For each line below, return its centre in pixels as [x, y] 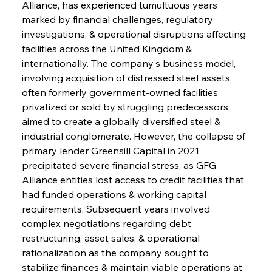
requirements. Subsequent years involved [117, 209]
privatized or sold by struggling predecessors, [127, 107]
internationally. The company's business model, [130, 63]
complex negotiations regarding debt [107, 223]
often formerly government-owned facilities [121, 92]
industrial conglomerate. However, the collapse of [134, 136]
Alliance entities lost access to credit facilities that [134, 179]
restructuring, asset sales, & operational [112, 238]
